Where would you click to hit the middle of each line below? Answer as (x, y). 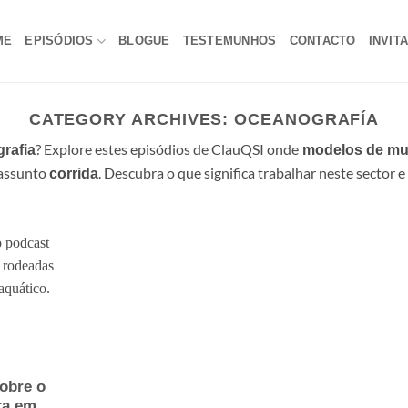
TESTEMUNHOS (229, 41)
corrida (73, 174)
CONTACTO (322, 41)
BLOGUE (144, 41)
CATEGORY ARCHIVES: (132, 119)
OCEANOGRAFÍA (307, 119)
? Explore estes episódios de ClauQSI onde (167, 149)
